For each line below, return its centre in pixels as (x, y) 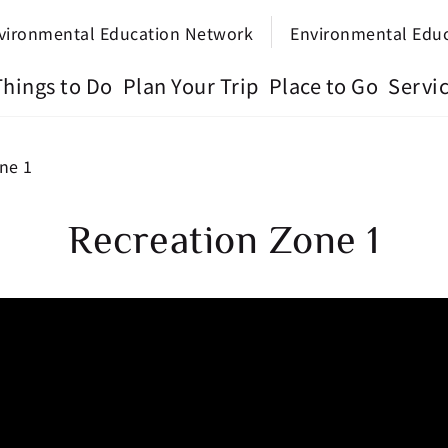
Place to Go (323, 85)
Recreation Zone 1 (224, 238)
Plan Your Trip (190, 85)
